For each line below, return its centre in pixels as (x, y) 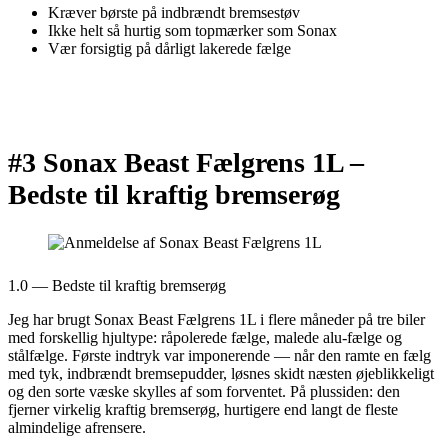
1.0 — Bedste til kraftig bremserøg (117, 285)
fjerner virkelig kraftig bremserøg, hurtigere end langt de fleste (203, 409)
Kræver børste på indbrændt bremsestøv (174, 12)
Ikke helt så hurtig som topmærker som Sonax (192, 30)
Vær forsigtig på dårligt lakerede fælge (169, 48)
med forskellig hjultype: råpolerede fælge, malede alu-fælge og (205, 337)
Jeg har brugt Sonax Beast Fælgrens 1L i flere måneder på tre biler (216, 319)
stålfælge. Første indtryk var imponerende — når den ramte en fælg (219, 355)
